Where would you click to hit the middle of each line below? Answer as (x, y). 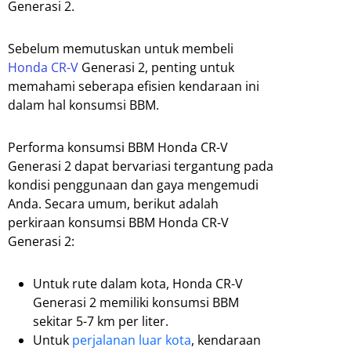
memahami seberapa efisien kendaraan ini (134, 87)
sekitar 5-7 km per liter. (101, 322)
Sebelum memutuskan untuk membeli (121, 49)
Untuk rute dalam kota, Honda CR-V (138, 284)
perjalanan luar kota (132, 340)
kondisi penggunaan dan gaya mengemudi (133, 185)
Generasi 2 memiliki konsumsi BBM (136, 303)
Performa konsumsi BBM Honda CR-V (118, 148)
